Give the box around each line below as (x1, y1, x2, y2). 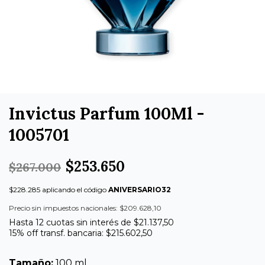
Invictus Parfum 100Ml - (9, 102, 204, 124)
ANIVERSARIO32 (108, 185, 171, 194)
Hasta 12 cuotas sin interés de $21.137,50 (9, 216, 174, 228)
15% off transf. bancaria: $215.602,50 (9, 227, 153, 238)
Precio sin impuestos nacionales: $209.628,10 (9, 203, 161, 212)
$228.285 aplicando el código (9, 185, 108, 194)
